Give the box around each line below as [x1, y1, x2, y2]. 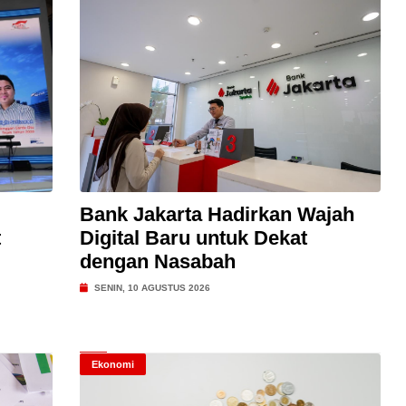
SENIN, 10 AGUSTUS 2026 [91, 283, 210, 293]
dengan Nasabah [79, 250, 236, 273]
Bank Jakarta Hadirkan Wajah [79, 203, 354, 226]
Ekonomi [91, 359, 134, 370]
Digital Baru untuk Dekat [79, 227, 307, 249]
